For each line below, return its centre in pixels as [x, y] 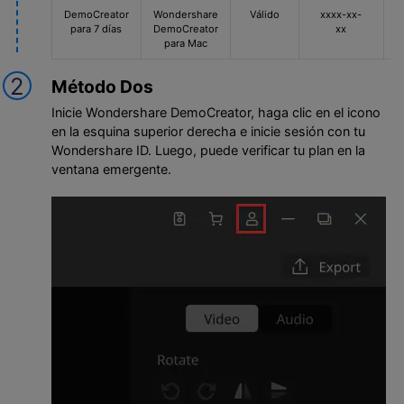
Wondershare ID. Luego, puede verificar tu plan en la [208, 151]
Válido [264, 14]
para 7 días [96, 28]
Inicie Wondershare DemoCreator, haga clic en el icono [216, 113]
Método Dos [102, 87]
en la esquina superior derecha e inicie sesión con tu [208, 132]
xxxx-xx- [341, 14]
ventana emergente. [111, 170]
